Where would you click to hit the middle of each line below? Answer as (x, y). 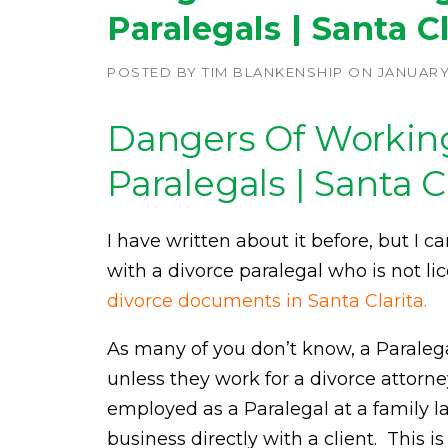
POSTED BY (154, 72)
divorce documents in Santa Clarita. (267, 301)
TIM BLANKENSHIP (273, 72)
